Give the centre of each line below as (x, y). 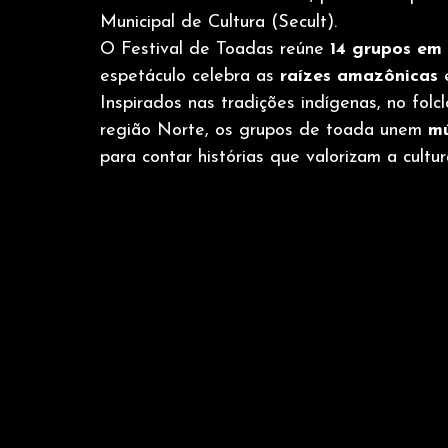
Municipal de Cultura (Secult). (218, 22)
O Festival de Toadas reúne (215, 49)
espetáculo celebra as (190, 76)
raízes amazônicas (359, 76)
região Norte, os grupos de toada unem (264, 130)
